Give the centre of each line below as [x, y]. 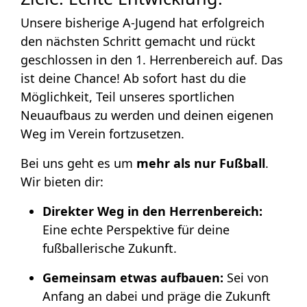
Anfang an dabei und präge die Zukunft [157, 296]
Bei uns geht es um [78, 163]
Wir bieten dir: [62, 181]
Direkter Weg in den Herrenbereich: [152, 211]
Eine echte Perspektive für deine [136, 229]
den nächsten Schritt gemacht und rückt [138, 41]
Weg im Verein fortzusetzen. [102, 133]
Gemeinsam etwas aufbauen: [133, 277]
